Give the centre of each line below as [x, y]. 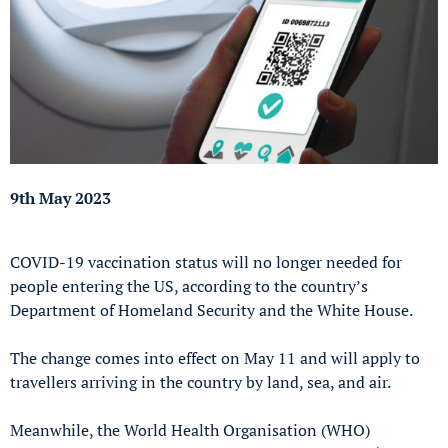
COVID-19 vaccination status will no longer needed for [206, 261]
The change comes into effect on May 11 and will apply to [215, 357]
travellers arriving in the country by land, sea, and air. [200, 381]
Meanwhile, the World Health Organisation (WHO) [190, 429]
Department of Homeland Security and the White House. [211, 309]
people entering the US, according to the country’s [189, 285]
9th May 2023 [60, 197]
